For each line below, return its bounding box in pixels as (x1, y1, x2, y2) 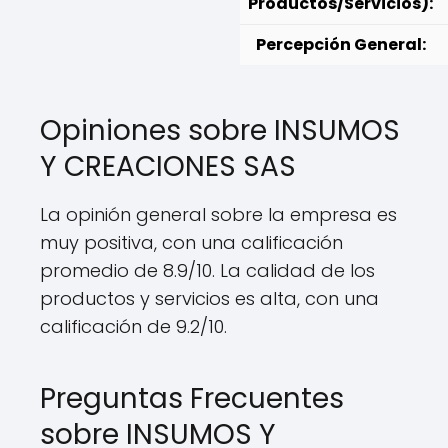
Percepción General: (255, 33, 426, 56)
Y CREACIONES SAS (40, 147, 296, 186)
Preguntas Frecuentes (40, 379, 344, 418)
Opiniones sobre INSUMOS (40, 111, 400, 150)
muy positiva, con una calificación (40, 230, 343, 255)
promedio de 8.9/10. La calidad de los (40, 258, 375, 283)
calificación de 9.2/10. (40, 314, 227, 339)
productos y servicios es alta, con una (40, 286, 379, 311)
